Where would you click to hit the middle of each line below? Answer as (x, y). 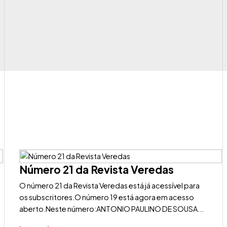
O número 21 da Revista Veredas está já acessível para (110, 185)
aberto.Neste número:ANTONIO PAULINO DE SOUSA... (112, 209)
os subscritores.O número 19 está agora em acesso (107, 197)
